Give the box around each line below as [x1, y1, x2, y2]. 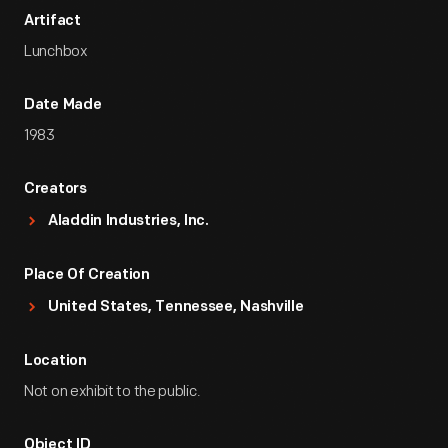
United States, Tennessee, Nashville [48, 300, 304, 315]
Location [24, 354, 87, 369]
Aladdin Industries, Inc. [48, 214, 209, 229]
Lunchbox [24, 42, 88, 61]
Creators [24, 182, 87, 197]
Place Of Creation [24, 268, 150, 283]
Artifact [24, 14, 81, 29]
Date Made [24, 98, 102, 113]
